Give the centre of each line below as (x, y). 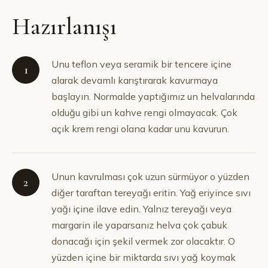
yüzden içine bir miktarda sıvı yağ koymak (144, 257)
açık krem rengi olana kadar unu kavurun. (140, 129)
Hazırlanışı (64, 26)
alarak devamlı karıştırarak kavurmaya (135, 80)
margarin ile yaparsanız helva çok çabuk (139, 225)
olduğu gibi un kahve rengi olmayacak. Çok (144, 112)
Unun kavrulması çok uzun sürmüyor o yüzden (150, 176)
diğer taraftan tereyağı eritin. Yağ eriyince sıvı (151, 193)
